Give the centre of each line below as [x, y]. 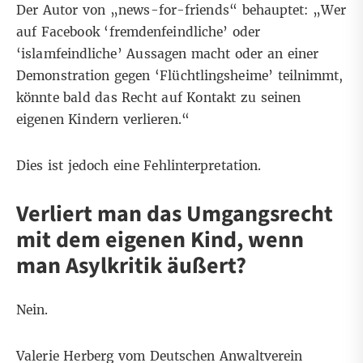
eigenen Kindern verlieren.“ [103, 120]
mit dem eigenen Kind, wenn [160, 240]
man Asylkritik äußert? [131, 266]
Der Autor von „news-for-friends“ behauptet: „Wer [181, 11]
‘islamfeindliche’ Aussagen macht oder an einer [168, 54]
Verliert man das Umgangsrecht [175, 214]
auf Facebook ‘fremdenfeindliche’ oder [139, 32]
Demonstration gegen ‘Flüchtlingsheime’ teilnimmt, [180, 76]
